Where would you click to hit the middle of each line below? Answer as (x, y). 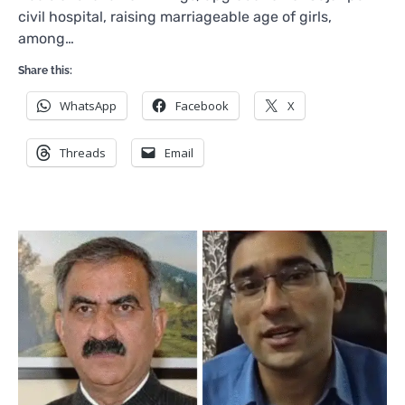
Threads (83, 152)
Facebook (202, 105)
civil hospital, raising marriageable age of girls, (175, 16)
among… (46, 38)
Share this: (45, 70)
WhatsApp (88, 105)
